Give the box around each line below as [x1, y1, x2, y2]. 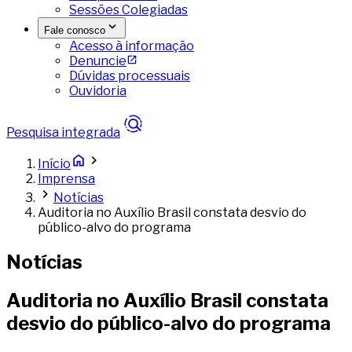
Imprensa [38, 171, 95, 186]
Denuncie [69, 53, 126, 68]
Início [38, 156, 71, 171]
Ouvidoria [69, 83, 126, 98]
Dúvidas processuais [69, 68, 190, 83]
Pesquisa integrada [6, 125, 120, 140]
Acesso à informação [69, 38, 194, 53]
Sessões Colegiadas [69, 2, 188, 17]
